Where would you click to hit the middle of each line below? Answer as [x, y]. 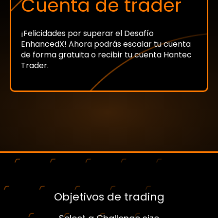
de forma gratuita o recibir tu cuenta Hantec [106, 54]
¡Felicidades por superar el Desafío [87, 33]
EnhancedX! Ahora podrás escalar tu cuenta [106, 44]
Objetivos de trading [109, 197]
